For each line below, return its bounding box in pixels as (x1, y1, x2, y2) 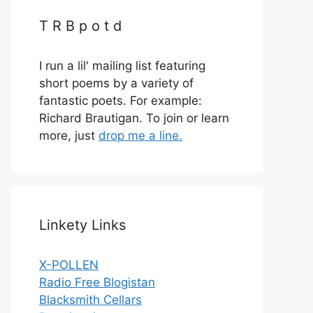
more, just (39, 129, 99, 143)
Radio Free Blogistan (39, 275, 155, 290)
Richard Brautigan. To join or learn (39, 111, 229, 126)
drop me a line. (99, 129, 182, 143)
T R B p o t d (39, 17, 122, 35)
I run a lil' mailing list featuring (39, 59, 205, 73)
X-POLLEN (39, 258, 99, 272)
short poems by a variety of (39, 76, 194, 91)
